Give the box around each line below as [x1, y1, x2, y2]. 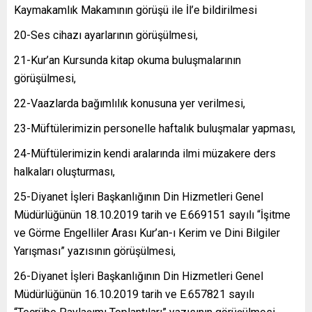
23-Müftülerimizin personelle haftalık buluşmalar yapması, [14, 121, 295, 135]
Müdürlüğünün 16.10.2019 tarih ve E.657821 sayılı [14, 287, 254, 301]
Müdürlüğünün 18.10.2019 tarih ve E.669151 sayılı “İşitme [14, 208, 290, 221]
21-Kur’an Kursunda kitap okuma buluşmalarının [14, 53, 241, 67]
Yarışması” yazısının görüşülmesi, [14, 244, 175, 258]
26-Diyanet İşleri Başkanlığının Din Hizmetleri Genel [14, 269, 263, 283]
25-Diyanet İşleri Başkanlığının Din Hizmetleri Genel [14, 189, 263, 203]
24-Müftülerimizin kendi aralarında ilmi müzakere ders [14, 146, 276, 160]
